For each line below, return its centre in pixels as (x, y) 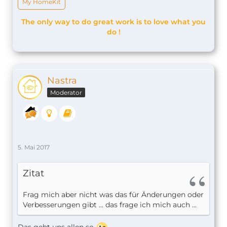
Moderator (66, 92)
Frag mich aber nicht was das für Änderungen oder (113, 195)
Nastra (62, 80)
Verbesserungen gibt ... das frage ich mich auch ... (110, 205)
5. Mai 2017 (34, 147)
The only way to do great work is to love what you (113, 22)
